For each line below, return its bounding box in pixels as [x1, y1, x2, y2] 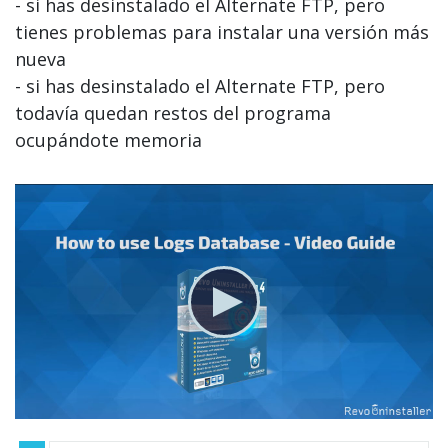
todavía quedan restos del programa [15, 101, 331, 126]
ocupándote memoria [15, 128, 202, 153]
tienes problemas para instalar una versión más [15, 20, 429, 45]
